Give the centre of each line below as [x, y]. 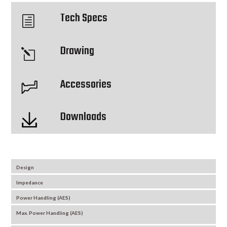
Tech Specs [84, 18]
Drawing [78, 51]
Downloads [84, 117]
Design [26, 167]
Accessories [86, 84]
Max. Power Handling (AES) [50, 213]
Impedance [30, 182]
